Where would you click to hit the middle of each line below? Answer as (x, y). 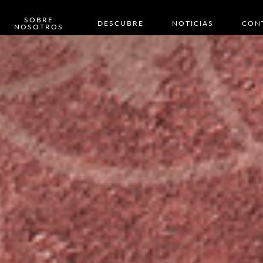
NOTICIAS (193, 23)
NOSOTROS (38, 27)
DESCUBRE (120, 23)
